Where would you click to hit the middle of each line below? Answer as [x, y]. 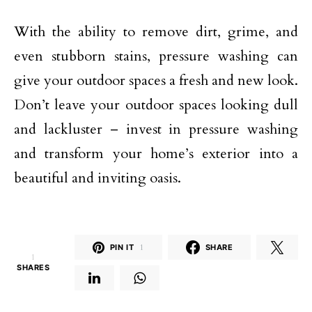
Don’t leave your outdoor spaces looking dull [156, 105]
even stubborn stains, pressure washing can [156, 56]
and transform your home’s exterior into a [156, 154]
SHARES [33, 267]
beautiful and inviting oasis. [97, 178]
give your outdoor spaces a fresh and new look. [156, 80]
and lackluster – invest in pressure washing [156, 129]
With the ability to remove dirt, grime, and [156, 32]
